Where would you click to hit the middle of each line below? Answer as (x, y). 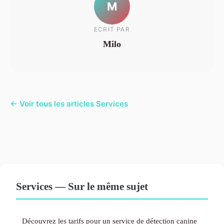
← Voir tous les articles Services (69, 103)
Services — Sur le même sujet (82, 186)
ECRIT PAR (112, 29)
